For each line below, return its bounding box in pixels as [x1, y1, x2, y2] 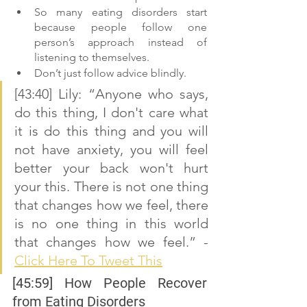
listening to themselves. [34, 51, 152, 64]
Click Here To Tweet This [14, 252, 162, 269]
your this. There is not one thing [14, 178, 208, 195]
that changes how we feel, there [14, 197, 208, 213]
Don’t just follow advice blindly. [34, 66, 189, 79]
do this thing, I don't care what [14, 104, 208, 121]
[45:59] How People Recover [12, 275, 207, 291]
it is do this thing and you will [14, 123, 208, 139]
